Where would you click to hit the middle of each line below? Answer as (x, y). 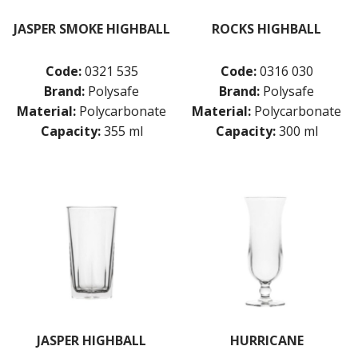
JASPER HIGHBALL (91, 340)
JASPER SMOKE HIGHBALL (91, 28)
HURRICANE (267, 340)
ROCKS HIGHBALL (267, 28)
